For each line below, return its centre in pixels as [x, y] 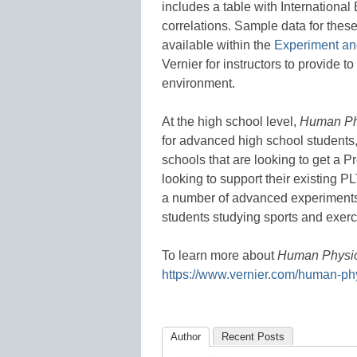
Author [186, 336]
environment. [198, 83]
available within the [218, 45]
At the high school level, [231, 121]
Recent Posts [253, 336]
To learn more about [220, 255]
